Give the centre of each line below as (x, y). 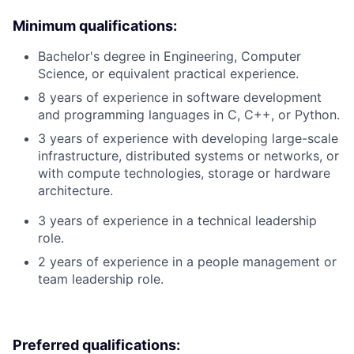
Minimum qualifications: (95, 25)
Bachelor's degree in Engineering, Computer (169, 56)
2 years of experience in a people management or (187, 261)
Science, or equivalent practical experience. (168, 73)
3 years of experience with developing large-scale (188, 138)
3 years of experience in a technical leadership (177, 220)
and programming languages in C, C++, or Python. (189, 114)
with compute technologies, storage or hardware (184, 173)
